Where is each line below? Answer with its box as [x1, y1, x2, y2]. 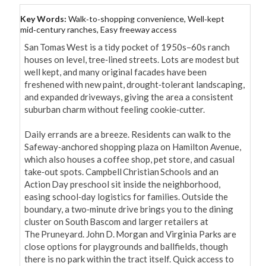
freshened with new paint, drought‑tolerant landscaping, [24, 79, 245, 90]
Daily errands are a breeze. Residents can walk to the [24, 129, 231, 140]
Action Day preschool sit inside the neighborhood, [24, 179, 220, 190]
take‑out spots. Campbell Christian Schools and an [24, 166, 218, 178]
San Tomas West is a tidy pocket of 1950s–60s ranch [24, 42, 230, 53]
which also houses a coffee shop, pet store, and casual [24, 154, 235, 165]
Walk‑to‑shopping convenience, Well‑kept [68, 14, 224, 24]
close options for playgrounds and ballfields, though [24, 241, 228, 252]
